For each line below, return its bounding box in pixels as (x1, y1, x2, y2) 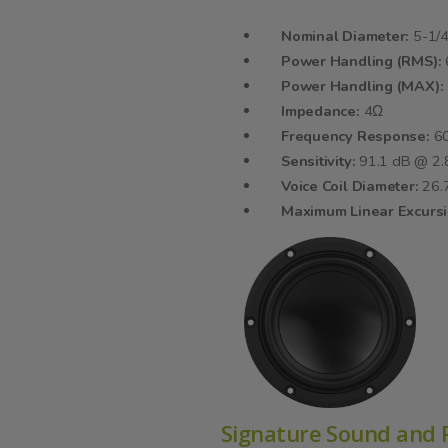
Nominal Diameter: (281, 26, 414, 47)
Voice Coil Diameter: (281, 176, 423, 197)
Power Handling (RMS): (281, 51, 446, 72)
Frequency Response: (281, 126, 434, 147)
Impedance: (281, 101, 364, 122)
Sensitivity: (281, 151, 360, 172)
